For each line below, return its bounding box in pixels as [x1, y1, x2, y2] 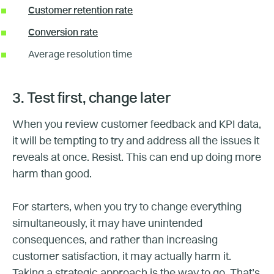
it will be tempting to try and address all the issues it [12, 135, 259, 147]
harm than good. [12, 168, 92, 180]
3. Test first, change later [12, 91, 171, 106]
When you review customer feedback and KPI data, [12, 119, 261, 130]
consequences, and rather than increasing [12, 234, 218, 246]
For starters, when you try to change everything [12, 201, 242, 213]
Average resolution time [28, 50, 132, 60]
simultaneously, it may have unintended [12, 218, 202, 229]
